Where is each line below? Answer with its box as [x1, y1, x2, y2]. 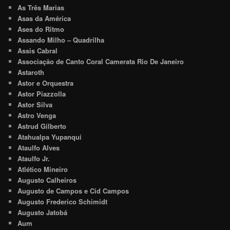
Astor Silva [17, 99, 53, 109]
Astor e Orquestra [17, 78, 74, 88]
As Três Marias [17, 2, 65, 12]
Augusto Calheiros [17, 175, 77, 185]
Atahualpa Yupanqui [17, 131, 82, 142]
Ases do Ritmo [17, 24, 65, 34]
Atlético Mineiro [17, 164, 68, 174]
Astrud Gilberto [17, 121, 67, 131]
